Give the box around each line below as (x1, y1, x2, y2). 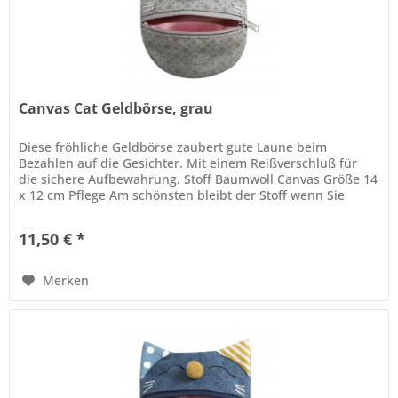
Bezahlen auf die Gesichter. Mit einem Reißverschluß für (19, 155, 358, 172)
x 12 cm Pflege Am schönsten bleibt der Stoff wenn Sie (19, 187, 346, 204)
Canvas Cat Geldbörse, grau (19, 99, 214, 119)
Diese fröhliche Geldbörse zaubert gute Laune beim (19, 139, 328, 156)
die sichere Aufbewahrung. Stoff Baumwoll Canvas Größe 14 (19, 171, 378, 188)
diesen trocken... (19, 203, 119, 220)
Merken (43, 272, 90, 290)
